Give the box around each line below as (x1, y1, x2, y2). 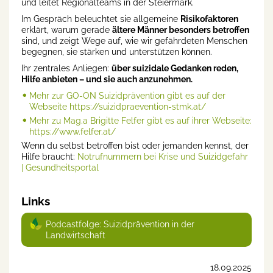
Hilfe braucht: (21, 152, 77, 162)
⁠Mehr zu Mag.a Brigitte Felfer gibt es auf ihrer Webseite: (29, 116, 252, 126)
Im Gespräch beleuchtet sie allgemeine (21, 14, 180, 24)
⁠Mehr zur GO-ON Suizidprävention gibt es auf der (29, 91, 225, 101)
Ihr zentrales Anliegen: (21, 63, 112, 74)
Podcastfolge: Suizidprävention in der (46, 219, 194, 230)
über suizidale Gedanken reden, (112, 63, 238, 74)
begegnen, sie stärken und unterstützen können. (21, 47, 212, 57)
